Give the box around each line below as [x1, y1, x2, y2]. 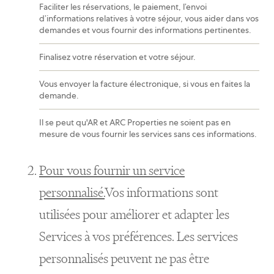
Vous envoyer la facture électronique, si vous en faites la [39, 78, 250, 89]
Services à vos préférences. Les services [39, 228, 238, 245]
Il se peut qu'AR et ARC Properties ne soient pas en [39, 117, 231, 128]
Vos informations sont [105, 184, 218, 201]
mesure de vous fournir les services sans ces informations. [39, 128, 257, 139]
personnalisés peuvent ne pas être [39, 250, 209, 267]
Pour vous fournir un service [39, 162, 185, 179]
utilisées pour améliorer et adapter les [39, 206, 229, 223]
